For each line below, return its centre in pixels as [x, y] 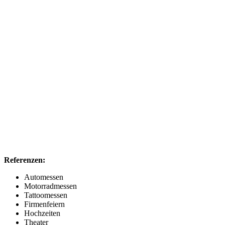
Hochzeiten [42, 213]
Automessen [44, 177]
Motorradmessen [50, 186]
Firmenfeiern [44, 204]
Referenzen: [25, 160]
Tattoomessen [46, 195]
